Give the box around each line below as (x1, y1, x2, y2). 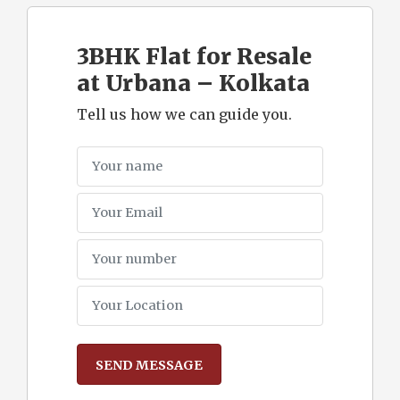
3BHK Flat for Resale (77, 41, 312, 71)
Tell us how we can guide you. (77, 104, 292, 123)
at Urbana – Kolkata (77, 68, 310, 97)
